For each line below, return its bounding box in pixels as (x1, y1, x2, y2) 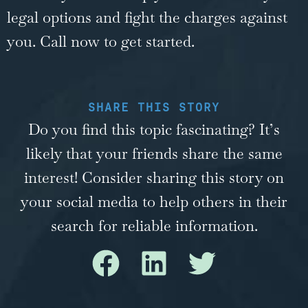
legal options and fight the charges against (7, 7, 287, 27)
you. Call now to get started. (7, 31, 199, 51)
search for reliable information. (50, 216, 258, 236)
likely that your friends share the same (25, 144, 283, 164)
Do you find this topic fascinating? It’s (28, 120, 280, 140)
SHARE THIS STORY (88, 100, 220, 115)
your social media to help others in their (21, 192, 287, 212)
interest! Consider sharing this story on (24, 168, 284, 188)
